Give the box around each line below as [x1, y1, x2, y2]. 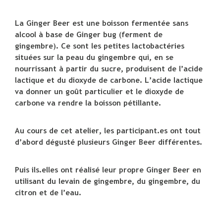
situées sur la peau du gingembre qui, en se [15, 53, 173, 61]
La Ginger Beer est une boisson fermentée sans [15, 19, 188, 27]
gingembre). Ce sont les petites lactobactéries [15, 42, 184, 50]
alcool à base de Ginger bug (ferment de [15, 30, 163, 39]
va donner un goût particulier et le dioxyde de [15, 87, 184, 96]
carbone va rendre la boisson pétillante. [15, 99, 161, 107]
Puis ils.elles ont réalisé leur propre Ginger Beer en [15, 166, 201, 174]
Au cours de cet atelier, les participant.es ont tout [15, 126, 201, 135]
